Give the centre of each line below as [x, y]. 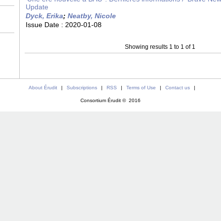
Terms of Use [141, 88]
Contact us [177, 88]
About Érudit [43, 88]
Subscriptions [82, 88]
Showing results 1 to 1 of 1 [160, 47]
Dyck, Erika [44, 16]
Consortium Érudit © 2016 [110, 100]
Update [37, 7]
